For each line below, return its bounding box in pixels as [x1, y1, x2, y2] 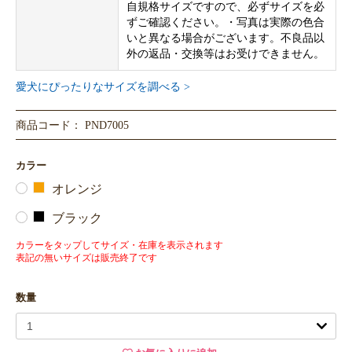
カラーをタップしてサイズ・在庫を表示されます [16, 240, 223, 251]
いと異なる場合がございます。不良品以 [126, 32, 324, 45]
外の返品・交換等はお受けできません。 [126, 48, 324, 60]
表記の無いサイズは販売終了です [16, 253, 157, 263]
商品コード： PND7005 [16, 119, 129, 132]
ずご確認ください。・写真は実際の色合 [126, 16, 324, 29]
